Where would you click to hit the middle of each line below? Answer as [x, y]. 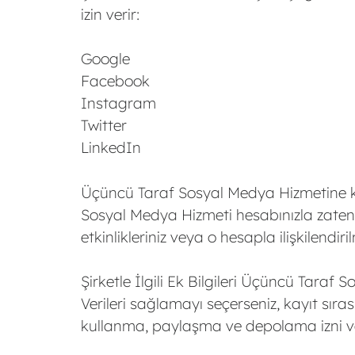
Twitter [104, 125]
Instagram [118, 103]
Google [105, 59]
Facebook [115, 81]
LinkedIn [111, 147]
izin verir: [110, 14]
